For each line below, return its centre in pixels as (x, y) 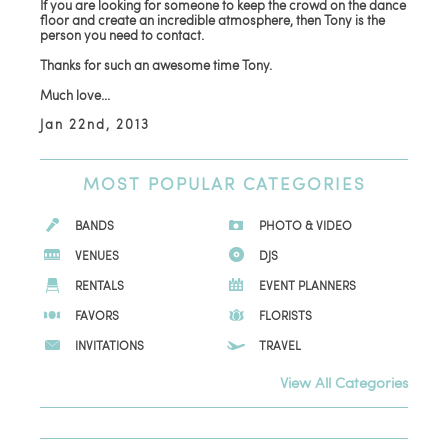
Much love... (75, 95)
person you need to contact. (122, 35)
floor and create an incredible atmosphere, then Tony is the (213, 20)
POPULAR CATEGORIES (253, 183)
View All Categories (343, 382)
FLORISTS (285, 315)
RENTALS (100, 285)
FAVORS (97, 315)
